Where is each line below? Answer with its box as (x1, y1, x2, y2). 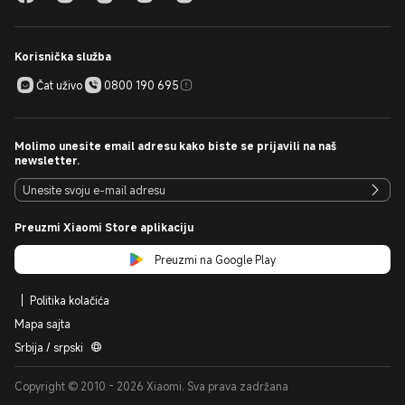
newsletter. (14, 153, 80, 167)
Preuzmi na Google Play (155, 252, 276, 267)
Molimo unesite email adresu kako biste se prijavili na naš (14, 138, 336, 153)
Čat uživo (36, 77, 82, 92)
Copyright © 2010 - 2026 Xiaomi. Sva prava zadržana (14, 379, 288, 393)
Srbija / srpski (14, 340, 83, 354)
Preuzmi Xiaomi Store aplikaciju (14, 220, 193, 234)
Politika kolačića (30, 293, 109, 307)
